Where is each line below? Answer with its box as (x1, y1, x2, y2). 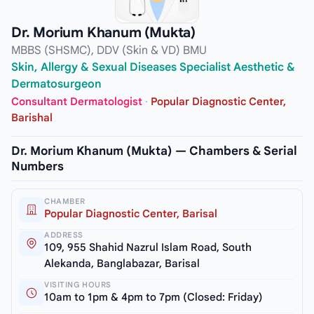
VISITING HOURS (44, 280, 111, 290)
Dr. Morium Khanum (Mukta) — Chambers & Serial (11, 144, 297, 159)
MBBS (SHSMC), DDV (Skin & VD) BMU (11, 43, 207, 57)
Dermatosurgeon (11, 76, 102, 91)
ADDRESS (44, 230, 83, 240)
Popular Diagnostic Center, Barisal (44, 207, 217, 221)
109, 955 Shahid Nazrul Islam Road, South (44, 241, 252, 254)
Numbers (11, 159, 64, 175)
